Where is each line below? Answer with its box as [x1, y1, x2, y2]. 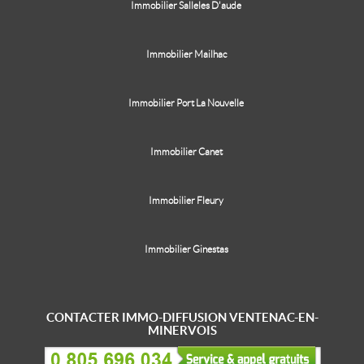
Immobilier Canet [149, 146, 223, 157]
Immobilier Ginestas [144, 244, 228, 254]
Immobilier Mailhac [145, 49, 227, 59]
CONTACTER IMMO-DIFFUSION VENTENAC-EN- [45, 310, 318, 324]
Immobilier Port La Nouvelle [128, 97, 244, 108]
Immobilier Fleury [149, 195, 223, 206]
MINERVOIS [147, 323, 217, 337]
